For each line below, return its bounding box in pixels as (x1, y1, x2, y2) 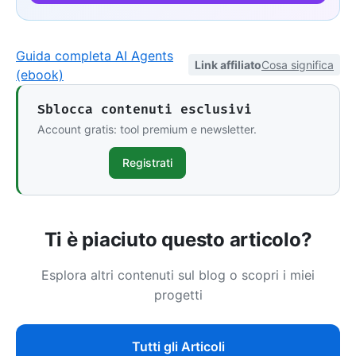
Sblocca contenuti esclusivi (37, 100, 252, 118)
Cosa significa (261, 58, 334, 72)
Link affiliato (195, 58, 261, 72)
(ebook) (16, 66, 64, 83)
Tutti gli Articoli (131, 338, 225, 354)
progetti (153, 286, 203, 303)
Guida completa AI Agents (16, 47, 173, 64)
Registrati (122, 155, 172, 169)
